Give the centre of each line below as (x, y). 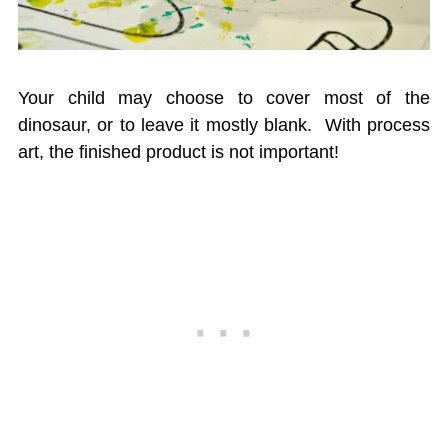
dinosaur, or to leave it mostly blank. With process (224, 124)
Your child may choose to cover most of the (224, 97)
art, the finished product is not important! (178, 151)
